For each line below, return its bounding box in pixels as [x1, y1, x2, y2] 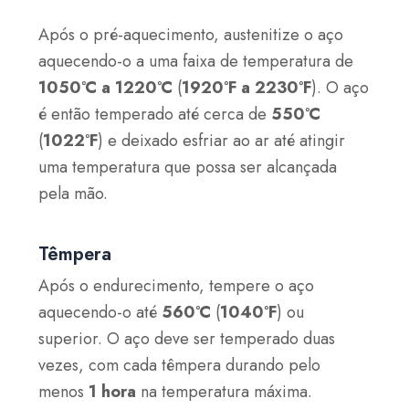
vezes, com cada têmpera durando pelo [38, 352, 321, 377]
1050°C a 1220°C [38, 76, 173, 100]
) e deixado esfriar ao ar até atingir [98, 129, 346, 153]
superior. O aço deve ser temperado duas [38, 326, 336, 351]
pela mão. [38, 182, 109, 206]
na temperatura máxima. [136, 379, 318, 404]
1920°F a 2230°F [182, 76, 312, 100]
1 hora [89, 379, 137, 404]
